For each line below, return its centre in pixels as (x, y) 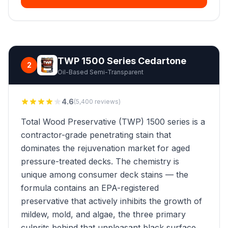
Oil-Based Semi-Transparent (101, 72)
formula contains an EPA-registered (90, 188)
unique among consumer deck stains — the (105, 175)
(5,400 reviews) (97, 102)
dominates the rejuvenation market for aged (105, 148)
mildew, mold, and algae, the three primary (103, 214)
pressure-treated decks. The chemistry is (100, 161)
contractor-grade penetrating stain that (96, 135)
